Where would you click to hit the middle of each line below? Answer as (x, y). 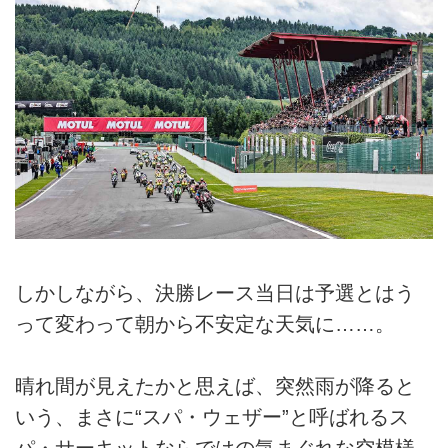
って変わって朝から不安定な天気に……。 (205, 323)
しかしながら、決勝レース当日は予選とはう (215, 292)
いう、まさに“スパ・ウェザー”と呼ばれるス (212, 417)
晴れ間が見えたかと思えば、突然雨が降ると (215, 386)
